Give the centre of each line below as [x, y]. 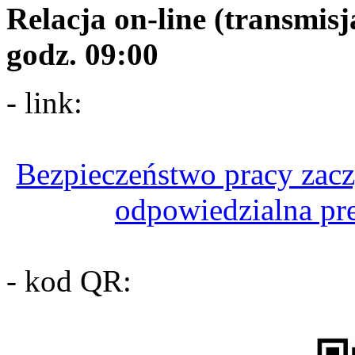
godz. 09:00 [82, 54]
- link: [44, 102]
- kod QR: [69, 281]
